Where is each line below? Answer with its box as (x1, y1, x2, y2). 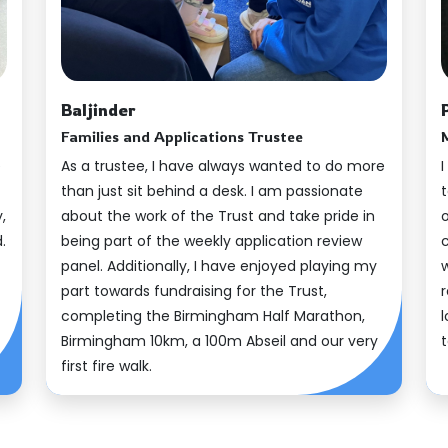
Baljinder (61, 100, 136, 120)
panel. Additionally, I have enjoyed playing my (61, 256, 377, 276)
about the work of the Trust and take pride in (61, 206, 375, 226)
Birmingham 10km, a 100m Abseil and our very (61, 331, 378, 351)
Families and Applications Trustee (61, 127, 303, 146)
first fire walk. (61, 356, 152, 376)
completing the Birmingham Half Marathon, (61, 306, 365, 326)
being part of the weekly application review (61, 231, 362, 251)
